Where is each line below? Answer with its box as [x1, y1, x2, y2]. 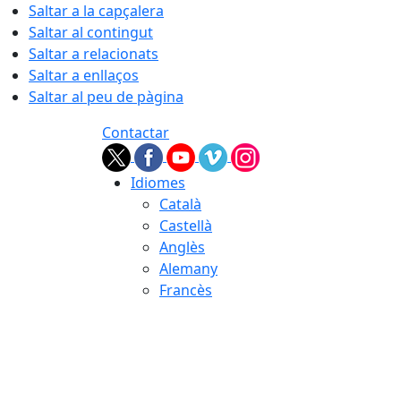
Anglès [159, 237, 205, 257]
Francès [159, 280, 212, 300]
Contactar [102, 123, 169, 142]
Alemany [159, 259, 218, 278]
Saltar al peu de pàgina [29, 87, 183, 107]
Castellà [159, 216, 212, 235]
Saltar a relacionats [29, 44, 158, 64]
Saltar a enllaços [29, 65, 139, 85]
